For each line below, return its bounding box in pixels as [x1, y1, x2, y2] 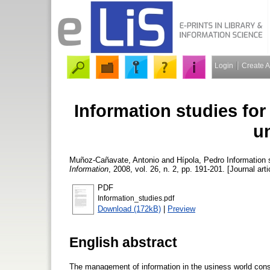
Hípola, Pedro [177, 155, 224, 165]
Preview [168, 204, 195, 213]
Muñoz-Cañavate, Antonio [69, 155, 159, 165]
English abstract [69, 234, 177, 250]
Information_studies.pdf [98, 194, 174, 202]
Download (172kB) [98, 204, 161, 213]
